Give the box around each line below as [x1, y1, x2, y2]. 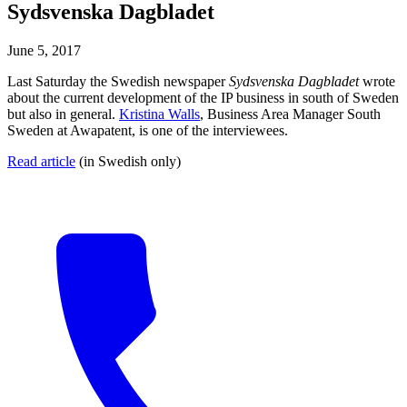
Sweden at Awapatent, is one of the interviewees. [7, 122, 288, 138]
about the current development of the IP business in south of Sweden [7, 89, 399, 105]
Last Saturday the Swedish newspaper [7, 73, 229, 89]
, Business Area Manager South [200, 105, 381, 122]
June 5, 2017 [7, 42, 81, 58]
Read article [7, 153, 75, 169]
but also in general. [7, 105, 119, 122]
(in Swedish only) [75, 153, 181, 169]
